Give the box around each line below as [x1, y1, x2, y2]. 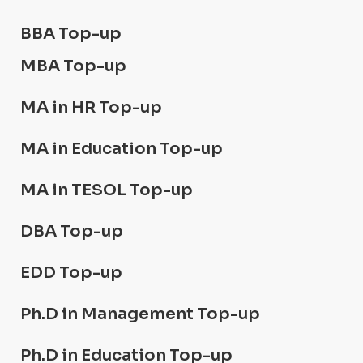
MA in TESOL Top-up [20, 180, 193, 201]
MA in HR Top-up [20, 97, 162, 118]
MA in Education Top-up [20, 139, 223, 160]
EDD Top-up [20, 263, 122, 284]
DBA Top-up [20, 221, 123, 242]
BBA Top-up [20, 23, 122, 45]
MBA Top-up [20, 56, 126, 77]
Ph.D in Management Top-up [20, 304, 260, 325]
